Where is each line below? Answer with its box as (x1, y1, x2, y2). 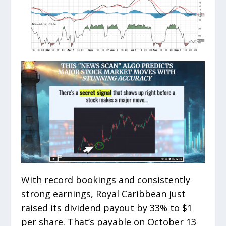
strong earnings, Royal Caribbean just (21, 187, 186, 200)
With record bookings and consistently (21, 173, 191, 186)
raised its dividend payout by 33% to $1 (21, 201, 193, 214)
